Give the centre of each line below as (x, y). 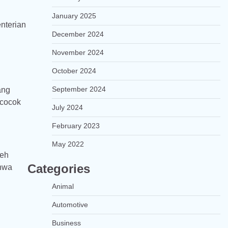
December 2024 (78, 34)
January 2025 (74, 16)
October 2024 (74, 71)
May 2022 (68, 144)
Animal (63, 186)
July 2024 (67, 107)
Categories (59, 169)
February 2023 (76, 126)
